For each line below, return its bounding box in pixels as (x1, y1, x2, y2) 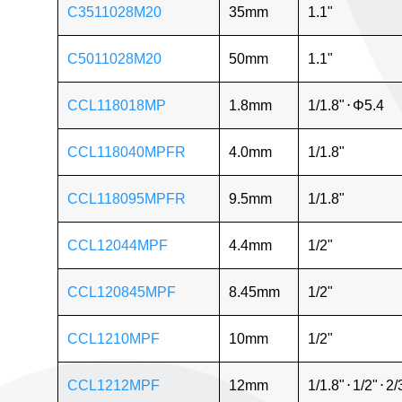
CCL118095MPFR (66, 190, 186, 206)
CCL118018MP (66, 97, 166, 113)
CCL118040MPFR (66, 144, 186, 160)
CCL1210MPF (66, 330, 160, 346)
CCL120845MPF (66, 284, 176, 300)
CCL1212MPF (66, 377, 160, 393)
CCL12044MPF (66, 237, 168, 253)
